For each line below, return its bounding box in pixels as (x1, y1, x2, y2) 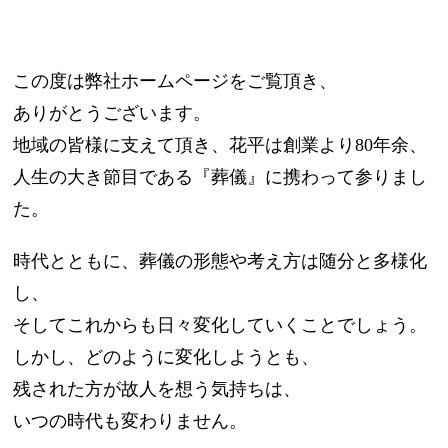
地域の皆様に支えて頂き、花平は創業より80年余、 (13, 135, 428, 156)
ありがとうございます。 (13, 103, 212, 124)
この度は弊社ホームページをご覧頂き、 (13, 71, 338, 92)
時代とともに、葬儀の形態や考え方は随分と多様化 (13, 251, 428, 272)
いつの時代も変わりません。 (13, 411, 248, 432)
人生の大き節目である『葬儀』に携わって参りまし (13, 167, 428, 188)
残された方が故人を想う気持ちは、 (13, 379, 302, 400)
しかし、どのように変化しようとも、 (13, 347, 320, 368)
